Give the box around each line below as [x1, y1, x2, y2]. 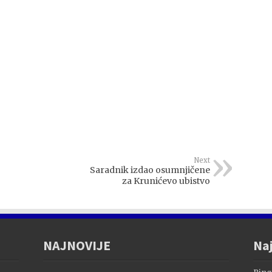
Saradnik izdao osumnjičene [89, 165, 210, 175]
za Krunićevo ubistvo [121, 175, 210, 186]
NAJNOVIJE [43, 237, 111, 254]
